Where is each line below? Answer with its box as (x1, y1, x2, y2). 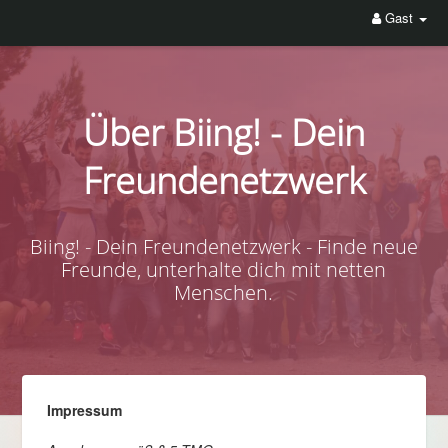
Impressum (46, 400, 122, 420)
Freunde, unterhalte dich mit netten (61, 256, 387, 283)
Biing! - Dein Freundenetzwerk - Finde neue (29, 233, 418, 260)
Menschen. (174, 279, 274, 306)
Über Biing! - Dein (82, 108, 365, 157)
